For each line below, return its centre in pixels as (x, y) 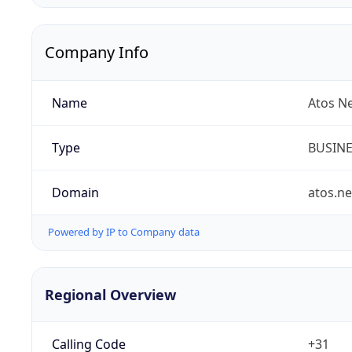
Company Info (97, 53)
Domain (75, 193)
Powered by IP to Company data (124, 232)
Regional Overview (110, 294)
